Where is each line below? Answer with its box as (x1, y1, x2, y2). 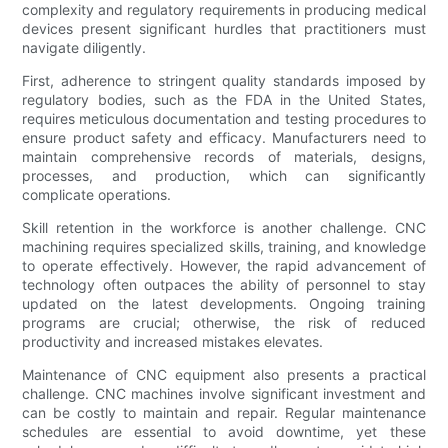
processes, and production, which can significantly (22, 167, 426, 185)
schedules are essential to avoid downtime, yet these (22, 423, 426, 441)
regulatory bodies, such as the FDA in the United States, (22, 91, 426, 109)
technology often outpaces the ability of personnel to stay (22, 276, 426, 294)
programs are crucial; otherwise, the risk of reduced (22, 314, 426, 332)
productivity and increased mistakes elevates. (22, 333, 324, 351)
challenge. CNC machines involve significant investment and (22, 385, 426, 403)
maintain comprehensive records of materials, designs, (22, 148, 426, 166)
